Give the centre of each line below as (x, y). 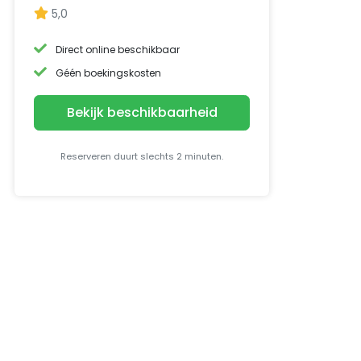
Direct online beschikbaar (118, 50)
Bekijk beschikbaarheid (142, 113)
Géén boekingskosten (109, 73)
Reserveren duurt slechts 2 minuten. (142, 156)
